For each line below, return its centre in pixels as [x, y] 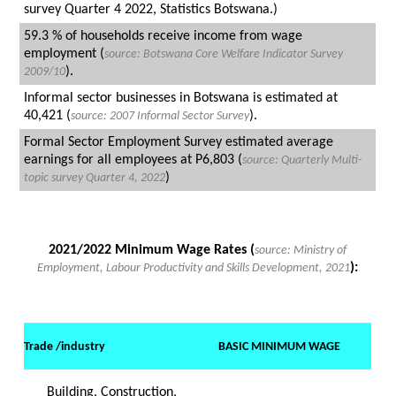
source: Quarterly [287, 161]
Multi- [347, 161]
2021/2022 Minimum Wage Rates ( [152, 251]
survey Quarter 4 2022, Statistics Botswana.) [151, 10]
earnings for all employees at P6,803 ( [133, 160]
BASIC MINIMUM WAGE [280, 347]
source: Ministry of [301, 251]
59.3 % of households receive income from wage [164, 37]
